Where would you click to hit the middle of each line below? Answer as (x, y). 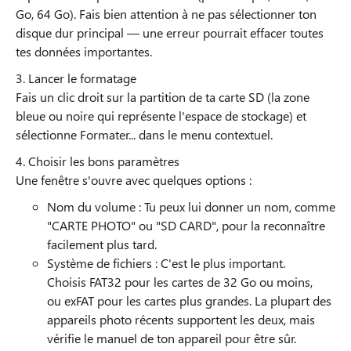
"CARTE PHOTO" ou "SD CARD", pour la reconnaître (186, 225)
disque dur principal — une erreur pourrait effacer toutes (170, 33)
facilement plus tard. (102, 244)
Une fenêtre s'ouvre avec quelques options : (134, 180)
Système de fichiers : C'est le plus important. (166, 263)
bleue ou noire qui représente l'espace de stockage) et (161, 116)
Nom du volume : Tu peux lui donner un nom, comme (191, 206)
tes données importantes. (84, 51)
